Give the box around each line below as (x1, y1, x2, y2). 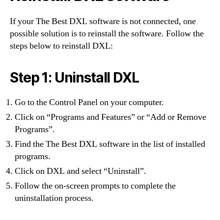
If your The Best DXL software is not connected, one (10, 15, 196, 27)
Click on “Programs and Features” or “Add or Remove (15, 111, 206, 123)
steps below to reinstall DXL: (10, 40, 113, 52)
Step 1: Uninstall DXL (10, 69, 139, 86)
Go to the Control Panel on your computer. (15, 96, 164, 108)
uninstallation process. (15, 192, 94, 204)
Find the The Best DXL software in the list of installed (15, 138, 205, 150)
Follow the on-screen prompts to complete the (15, 180, 176, 192)
